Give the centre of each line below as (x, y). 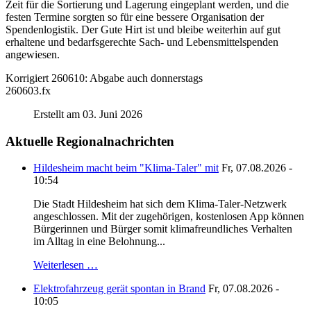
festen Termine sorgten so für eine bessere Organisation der (135, 17)
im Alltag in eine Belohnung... (99, 242)
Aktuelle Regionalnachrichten (90, 141)
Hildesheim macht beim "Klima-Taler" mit (126, 168)
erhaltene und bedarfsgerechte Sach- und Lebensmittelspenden (142, 42)
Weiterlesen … (66, 265)
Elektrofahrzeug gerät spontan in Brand (119, 289)
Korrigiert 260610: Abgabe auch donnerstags (104, 78)
